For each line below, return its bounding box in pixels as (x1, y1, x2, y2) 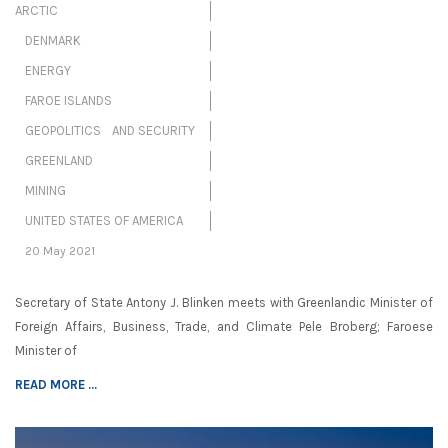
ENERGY (25, 63, 71, 79)
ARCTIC (15, 3, 58, 19)
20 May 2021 (25, 244, 95, 259)
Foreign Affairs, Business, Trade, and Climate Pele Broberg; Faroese (15, 319, 433, 335)
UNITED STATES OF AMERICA (25, 213, 183, 229)
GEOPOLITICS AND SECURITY (25, 123, 195, 139)
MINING (25, 183, 66, 199)
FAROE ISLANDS (25, 93, 112, 109)
